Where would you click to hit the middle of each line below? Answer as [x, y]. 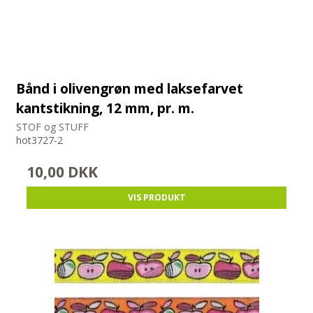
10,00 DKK [63, 172]
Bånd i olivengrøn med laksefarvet [130, 88]
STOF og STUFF [53, 127]
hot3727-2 [40, 140]
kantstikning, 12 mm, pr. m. [105, 108]
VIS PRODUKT [156, 198]
